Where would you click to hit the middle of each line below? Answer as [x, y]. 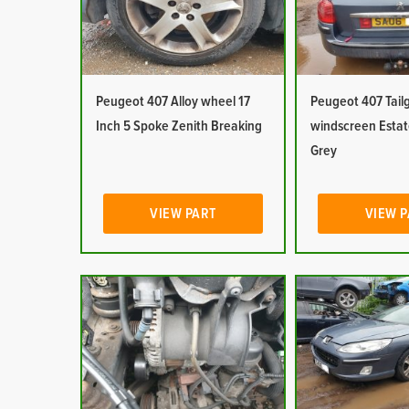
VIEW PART [183, 214]
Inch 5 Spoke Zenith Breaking [178, 126]
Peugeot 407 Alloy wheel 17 [173, 101]
